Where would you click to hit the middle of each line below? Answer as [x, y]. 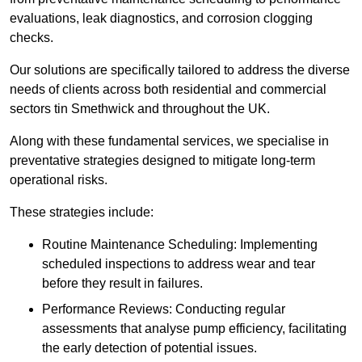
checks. [33, 38]
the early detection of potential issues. [149, 348]
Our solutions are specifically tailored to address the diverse [180, 70]
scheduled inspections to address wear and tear [179, 264]
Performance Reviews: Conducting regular [164, 309]
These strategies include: [82, 213]
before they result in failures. [122, 284]
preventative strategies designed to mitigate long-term [162, 161]
